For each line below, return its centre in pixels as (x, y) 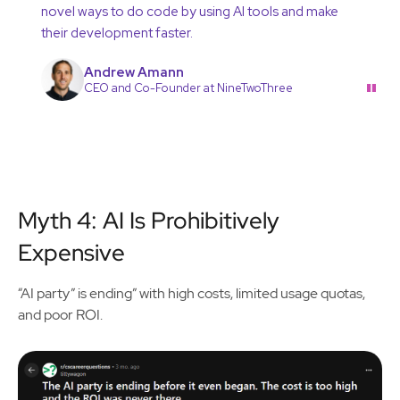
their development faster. (117, 33)
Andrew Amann (134, 72)
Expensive (71, 253)
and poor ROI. (62, 315)
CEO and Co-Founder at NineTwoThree (188, 87)
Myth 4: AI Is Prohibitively (149, 221)
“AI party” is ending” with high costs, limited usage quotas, (192, 294)
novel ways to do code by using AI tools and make (190, 12)
